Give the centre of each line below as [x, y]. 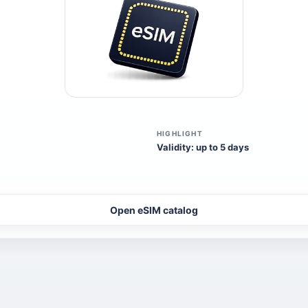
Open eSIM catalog [154, 210]
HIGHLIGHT [180, 133]
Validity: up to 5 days [203, 147]
